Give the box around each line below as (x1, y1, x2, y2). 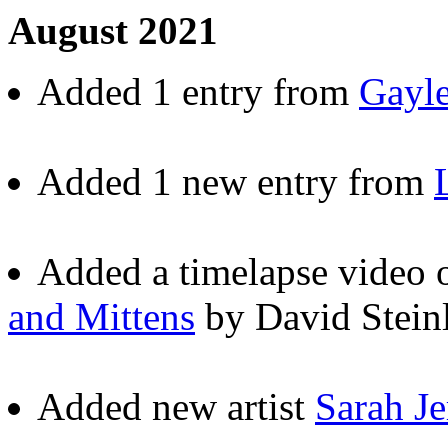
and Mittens (8, 294, 195, 338)
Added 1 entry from (37, 69, 359, 113)
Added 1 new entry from (37, 159, 434, 203)
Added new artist (37, 384, 315, 428)
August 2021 (8, 8, 218, 52)
